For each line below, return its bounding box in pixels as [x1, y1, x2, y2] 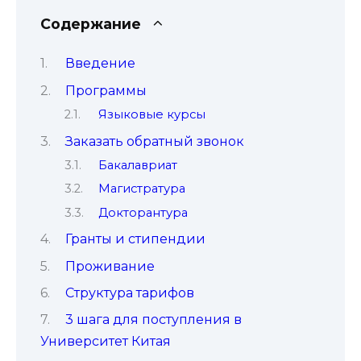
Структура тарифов [64, 284, 194, 301]
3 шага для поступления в [64, 312, 242, 328]
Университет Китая [40, 334, 171, 350]
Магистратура [98, 181, 185, 197]
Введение [64, 56, 135, 72]
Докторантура [98, 205, 188, 220]
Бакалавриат [98, 157, 177, 172]
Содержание [40, 15, 141, 32]
